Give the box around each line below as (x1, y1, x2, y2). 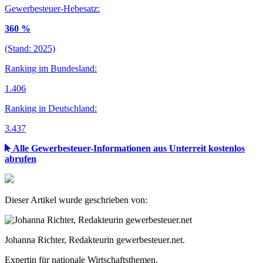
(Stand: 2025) (5, 43, 55, 54)
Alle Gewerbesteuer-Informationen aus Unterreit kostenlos (13, 143, 245, 154)
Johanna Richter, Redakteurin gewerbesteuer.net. (5, 235, 185, 245)
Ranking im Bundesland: (5, 63, 97, 74)
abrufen (5, 154, 36, 164)
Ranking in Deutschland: (5, 103, 97, 114)
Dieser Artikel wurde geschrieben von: (5, 195, 147, 205)
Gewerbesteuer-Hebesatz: (5, 4, 100, 14)
